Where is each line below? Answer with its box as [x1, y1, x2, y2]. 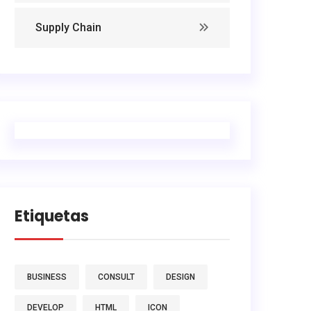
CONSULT [98, 272, 135, 283]
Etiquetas [15, 205, 89, 228]
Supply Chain [35, 21, 101, 35]
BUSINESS [27, 272, 67, 283]
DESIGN [166, 272, 195, 283]
